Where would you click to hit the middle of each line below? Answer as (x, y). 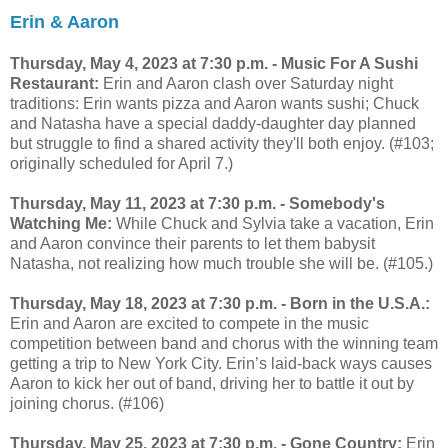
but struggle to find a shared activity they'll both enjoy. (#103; (222, 143)
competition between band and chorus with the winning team (224, 343)
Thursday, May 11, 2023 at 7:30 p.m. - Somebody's (197, 203)
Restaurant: (54, 83)
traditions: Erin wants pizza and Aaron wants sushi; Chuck (214, 103)
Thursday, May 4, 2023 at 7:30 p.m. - (145, 63)
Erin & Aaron (64, 21)
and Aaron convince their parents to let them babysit (192, 243)
